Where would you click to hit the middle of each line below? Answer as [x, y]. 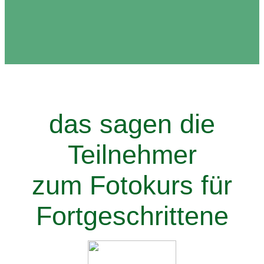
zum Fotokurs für [132, 185]
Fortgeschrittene [132, 216]
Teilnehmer [132, 154]
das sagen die [132, 124]
